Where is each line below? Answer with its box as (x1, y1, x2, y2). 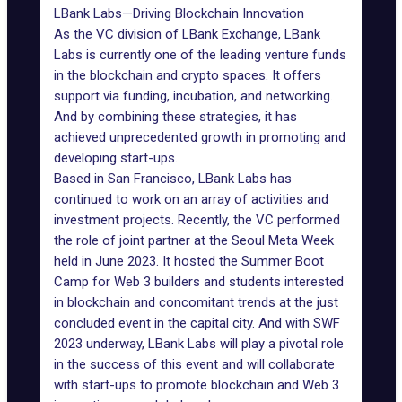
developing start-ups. (54, 150, 178, 166)
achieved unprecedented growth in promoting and (54, 129, 345, 145)
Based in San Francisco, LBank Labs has (54, 170, 292, 187)
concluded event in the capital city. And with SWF (54, 315, 340, 331)
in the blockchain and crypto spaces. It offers (54, 67, 321, 83)
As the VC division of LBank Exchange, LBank (54, 26, 320, 42)
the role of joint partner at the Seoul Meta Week (54, 232, 334, 249)
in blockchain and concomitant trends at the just (54, 294, 338, 310)
